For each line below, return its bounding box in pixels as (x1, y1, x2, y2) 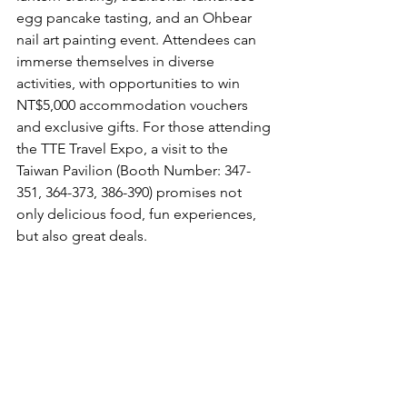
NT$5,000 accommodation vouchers (16, 96, 252, 114)
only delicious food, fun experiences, (16, 205, 260, 223)
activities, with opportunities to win (16, 74, 243, 93)
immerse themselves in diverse (16, 53, 218, 71)
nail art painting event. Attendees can (16, 31, 260, 49)
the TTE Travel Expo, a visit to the (16, 140, 232, 158)
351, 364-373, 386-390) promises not (16, 184, 245, 202)
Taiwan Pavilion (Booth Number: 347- (16, 162, 251, 180)
